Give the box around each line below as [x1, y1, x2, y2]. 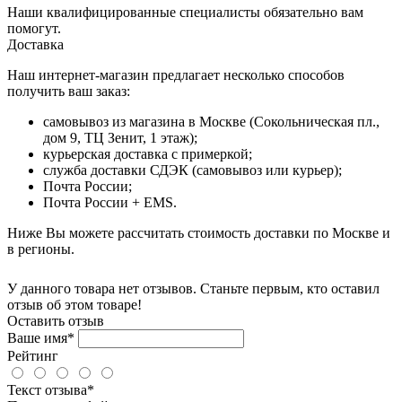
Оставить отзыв [7, 312, 104, 328]
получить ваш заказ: [7, 83, 130, 99]
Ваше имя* [7, 329, 74, 345]
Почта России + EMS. [43, 194, 177, 210]
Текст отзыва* [7, 381, 94, 398]
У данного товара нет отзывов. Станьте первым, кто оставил [7, 280, 380, 296]
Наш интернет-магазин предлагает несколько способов [7, 66, 345, 83]
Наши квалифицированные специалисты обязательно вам [7, 4, 363, 20]
